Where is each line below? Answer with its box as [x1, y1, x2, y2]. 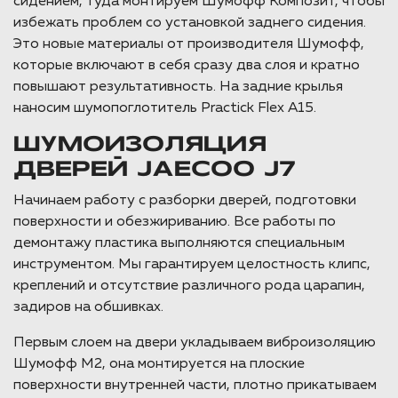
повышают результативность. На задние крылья [13, 80, 343, 95]
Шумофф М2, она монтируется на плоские [13, 357, 305, 372]
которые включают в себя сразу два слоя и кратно [13, 59, 360, 74]
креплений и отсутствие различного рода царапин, [13, 279, 365, 294]
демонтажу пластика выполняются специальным [13, 236, 345, 251]
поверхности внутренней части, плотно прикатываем [13, 378, 377, 394]
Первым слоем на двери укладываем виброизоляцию [13, 336, 376, 351]
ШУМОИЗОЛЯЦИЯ [13, 136, 267, 156]
